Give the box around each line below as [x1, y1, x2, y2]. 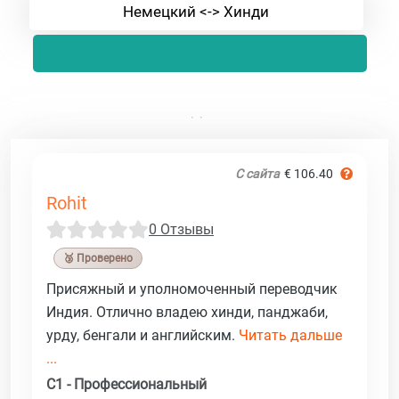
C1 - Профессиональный [46, 375, 207, 393]
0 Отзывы [149, 220, 214, 238]
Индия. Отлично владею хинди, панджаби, [46, 303, 328, 321]
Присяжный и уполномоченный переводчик [46, 280, 338, 297]
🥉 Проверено [63, 251, 133, 265]
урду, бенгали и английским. [46, 326, 239, 344]
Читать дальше [239, 326, 342, 344]
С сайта [235, 166, 280, 181]
